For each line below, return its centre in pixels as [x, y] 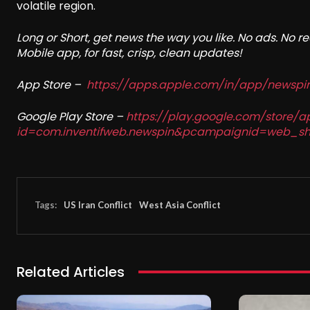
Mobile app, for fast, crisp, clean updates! [129, 53]
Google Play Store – [71, 116]
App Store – [52, 84]
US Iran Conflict [98, 205]
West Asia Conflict [180, 205]
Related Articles [71, 272]
